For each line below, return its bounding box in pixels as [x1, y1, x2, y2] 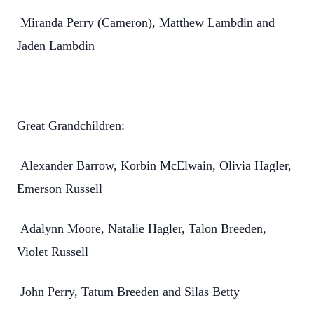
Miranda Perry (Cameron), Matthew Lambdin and [17, 15, 275, 29]
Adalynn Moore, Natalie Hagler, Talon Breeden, [17, 221, 266, 235]
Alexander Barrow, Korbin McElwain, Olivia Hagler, [17, 158, 292, 172]
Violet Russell [17, 245, 88, 259]
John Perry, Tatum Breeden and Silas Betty [17, 285, 240, 299]
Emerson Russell [17, 182, 102, 196]
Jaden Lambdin [17, 39, 95, 53]
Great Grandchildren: [17, 118, 125, 132]
